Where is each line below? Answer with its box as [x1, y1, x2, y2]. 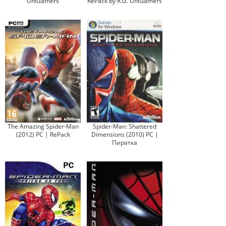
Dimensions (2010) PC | [91, 130, 158, 139]
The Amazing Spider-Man [7, 122, 79, 131]
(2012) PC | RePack [16, 130, 70, 139]
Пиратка [112, 138, 137, 147]
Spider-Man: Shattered [93, 122, 156, 131]
